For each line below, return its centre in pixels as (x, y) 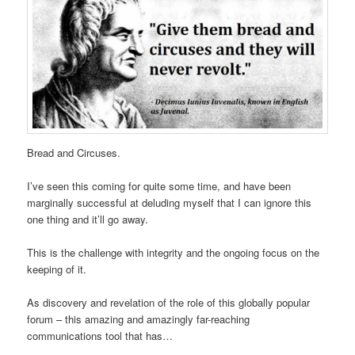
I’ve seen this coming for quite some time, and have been (159, 185)
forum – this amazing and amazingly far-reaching (139, 319)
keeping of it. (59, 269)
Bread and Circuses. (74, 152)
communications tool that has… (102, 335)
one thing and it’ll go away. (90, 219)
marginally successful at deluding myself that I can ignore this (170, 202)
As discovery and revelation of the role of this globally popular (169, 302)
